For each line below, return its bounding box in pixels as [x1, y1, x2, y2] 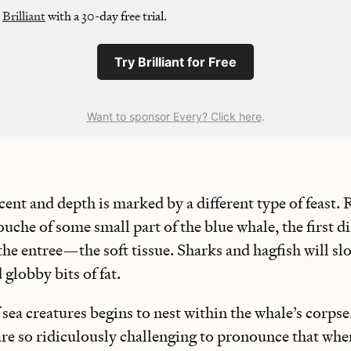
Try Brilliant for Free [114, 54, 237, 70]
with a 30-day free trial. [45, 8, 169, 24]
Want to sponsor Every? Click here [86, 110, 262, 123]
